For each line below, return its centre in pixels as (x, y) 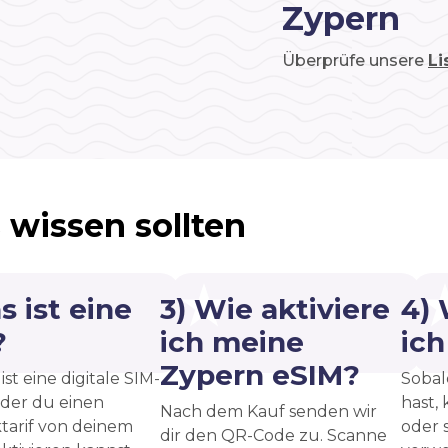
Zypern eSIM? (260, 374)
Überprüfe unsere (355, 60)
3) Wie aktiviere (275, 308)
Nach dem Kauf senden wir (268, 411)
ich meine (232, 341)
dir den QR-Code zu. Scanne (273, 435)
